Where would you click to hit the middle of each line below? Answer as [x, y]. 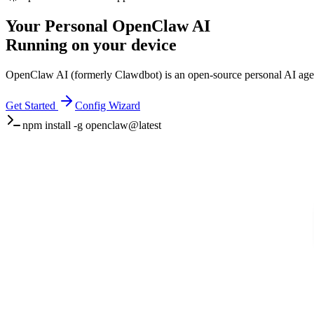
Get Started [30, 105]
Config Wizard [108, 105]
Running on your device [91, 45]
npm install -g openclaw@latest [92, 125]
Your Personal [57, 26]
